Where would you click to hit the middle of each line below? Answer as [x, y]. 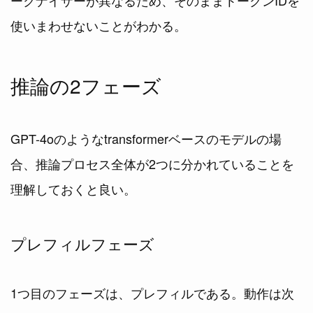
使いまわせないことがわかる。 [99, 25]
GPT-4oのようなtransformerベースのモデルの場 [146, 138]
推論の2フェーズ [86, 85]
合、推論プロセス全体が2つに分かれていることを [152, 163]
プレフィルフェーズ [82, 244]
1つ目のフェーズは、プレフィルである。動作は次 [152, 293]
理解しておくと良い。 [73, 188]
